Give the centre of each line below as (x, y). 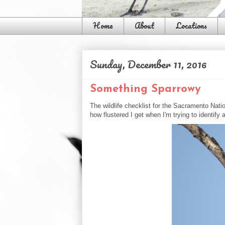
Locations (191, 26)
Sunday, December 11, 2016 (148, 64)
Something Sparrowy (145, 89)
